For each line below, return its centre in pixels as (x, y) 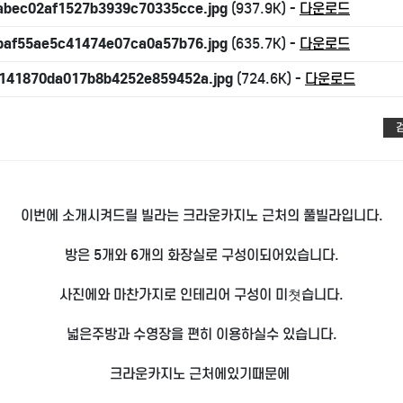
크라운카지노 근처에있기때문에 (201, 374)
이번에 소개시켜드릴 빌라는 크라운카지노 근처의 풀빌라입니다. (201, 216)
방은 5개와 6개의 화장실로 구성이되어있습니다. (201, 255)
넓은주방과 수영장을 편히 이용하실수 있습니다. (201, 335)
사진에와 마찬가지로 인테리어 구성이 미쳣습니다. (201, 295)
